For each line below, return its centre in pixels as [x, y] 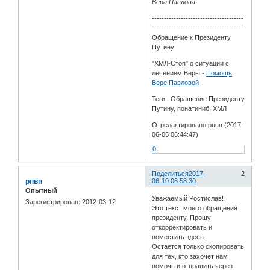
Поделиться [171, 173]
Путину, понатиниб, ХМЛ [190, 108]
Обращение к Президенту [192, 37]
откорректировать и [182, 228]
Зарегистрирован [52, 202]
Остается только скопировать [198, 247]
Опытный [41, 190]
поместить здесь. [179, 237]
